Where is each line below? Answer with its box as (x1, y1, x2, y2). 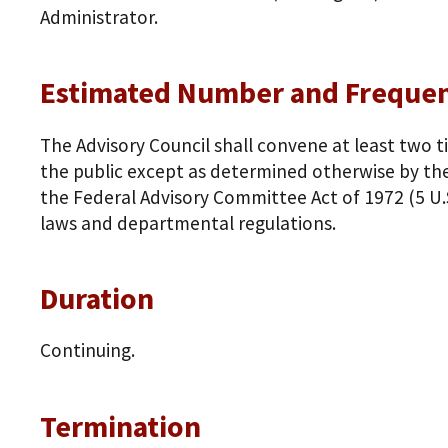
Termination (40, 407, 201, 445)
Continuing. (40, 338, 135, 363)
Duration (40, 280, 154, 318)
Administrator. (40, 4, 158, 29)
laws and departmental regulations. (40, 210, 336, 235)
